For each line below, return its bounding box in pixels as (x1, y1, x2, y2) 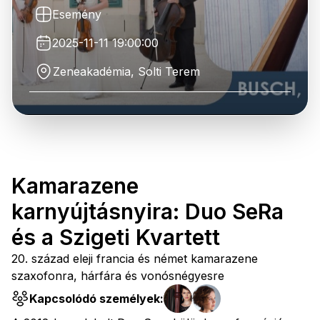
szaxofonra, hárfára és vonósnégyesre (11, 269, 224, 283)
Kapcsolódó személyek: (29, 291, 164, 306)
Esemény (52, 7, 101, 21)
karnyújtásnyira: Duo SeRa (11, 199, 284, 224)
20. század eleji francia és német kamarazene (11, 251, 258, 266)
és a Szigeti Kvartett (11, 224, 220, 250)
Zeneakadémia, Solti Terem (53, 64, 200, 79)
